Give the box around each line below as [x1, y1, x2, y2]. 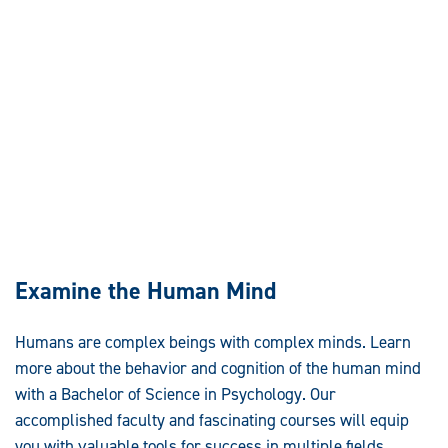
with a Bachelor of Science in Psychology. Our [15, 382, 336, 405]
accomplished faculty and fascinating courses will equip [15, 408, 409, 431]
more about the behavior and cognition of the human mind [15, 356, 421, 379]
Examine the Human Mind [15, 274, 276, 307]
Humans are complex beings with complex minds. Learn [15, 330, 411, 353]
